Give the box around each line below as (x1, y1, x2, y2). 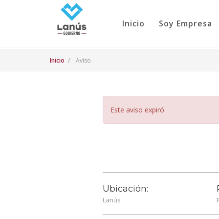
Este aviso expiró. (110, 105, 166, 114)
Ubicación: (102, 183, 148, 194)
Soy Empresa (158, 18, 212, 29)
